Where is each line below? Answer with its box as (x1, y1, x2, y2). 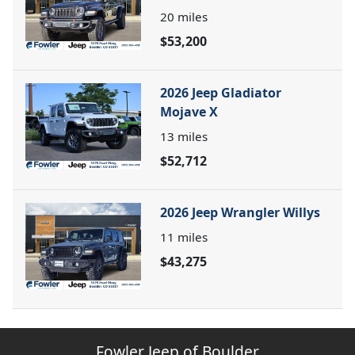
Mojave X (160, 102, 218, 120)
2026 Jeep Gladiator (160, 83, 281, 101)
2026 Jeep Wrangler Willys (160, 203, 320, 221)
